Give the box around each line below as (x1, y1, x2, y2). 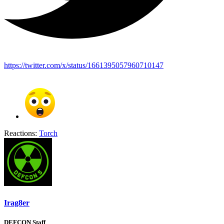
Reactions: (4, 128, 37, 137)
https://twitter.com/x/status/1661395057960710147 (4, 60, 163, 69)
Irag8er (4, 198, 29, 207)
